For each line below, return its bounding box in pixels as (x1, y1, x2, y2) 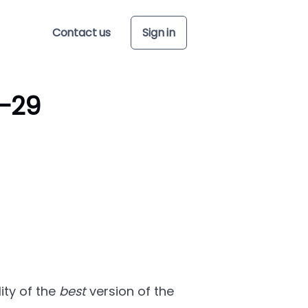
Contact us (52, 25, 111, 41)
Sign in (142, 25, 175, 41)
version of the (85, 283, 174, 300)
